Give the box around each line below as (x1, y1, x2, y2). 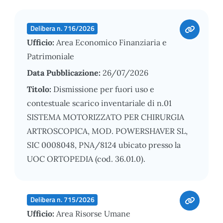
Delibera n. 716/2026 (30, 23, 95, 33)
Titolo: (27, 84, 53, 94)
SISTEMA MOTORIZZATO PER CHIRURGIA (27, 111, 184, 122)
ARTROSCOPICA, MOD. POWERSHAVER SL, (27, 125, 188, 136)
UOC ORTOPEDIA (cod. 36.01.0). (27, 153, 145, 164)
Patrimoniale (27, 51, 74, 61)
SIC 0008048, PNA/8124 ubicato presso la (27, 139, 181, 150)
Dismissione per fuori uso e (53, 84, 154, 94)
